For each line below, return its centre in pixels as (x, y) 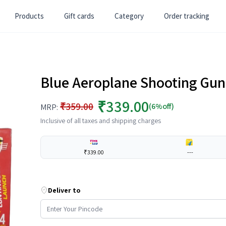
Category (129, 16)
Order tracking (187, 16)
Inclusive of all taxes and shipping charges (101, 121)
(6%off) (161, 106)
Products (29, 16)
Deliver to (64, 190)
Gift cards (79, 16)
